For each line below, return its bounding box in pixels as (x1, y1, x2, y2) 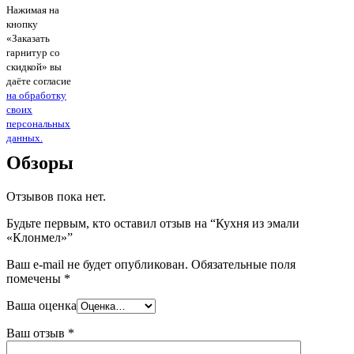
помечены (6, 272, 64, 286)
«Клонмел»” (6, 231, 73, 245)
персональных (6, 118, 70, 130)
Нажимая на (6, 4, 59, 17)
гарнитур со (6, 47, 60, 59)
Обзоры (6, 153, 73, 174)
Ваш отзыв (6, 326, 68, 341)
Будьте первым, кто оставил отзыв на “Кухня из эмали (6, 217, 299, 231)
